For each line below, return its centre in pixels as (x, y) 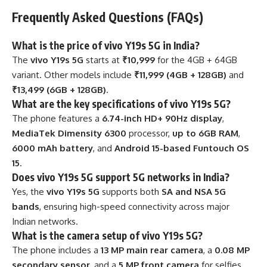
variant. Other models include (73, 74)
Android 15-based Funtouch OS (182, 148)
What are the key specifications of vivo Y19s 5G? (121, 103)
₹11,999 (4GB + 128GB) (180, 74)
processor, (149, 133)
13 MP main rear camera (152, 250)
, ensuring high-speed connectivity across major (134, 206)
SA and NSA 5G (194, 191)
